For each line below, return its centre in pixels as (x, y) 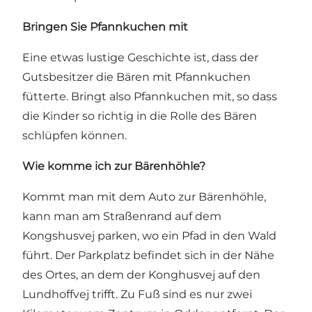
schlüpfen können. (75, 136)
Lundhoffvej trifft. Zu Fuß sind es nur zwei (137, 295)
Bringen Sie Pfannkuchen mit (105, 27)
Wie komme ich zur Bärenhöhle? (114, 166)
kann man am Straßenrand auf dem (122, 217)
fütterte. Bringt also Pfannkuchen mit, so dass (150, 97)
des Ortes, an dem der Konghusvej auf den (141, 275)
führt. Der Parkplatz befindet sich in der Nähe (148, 256)
